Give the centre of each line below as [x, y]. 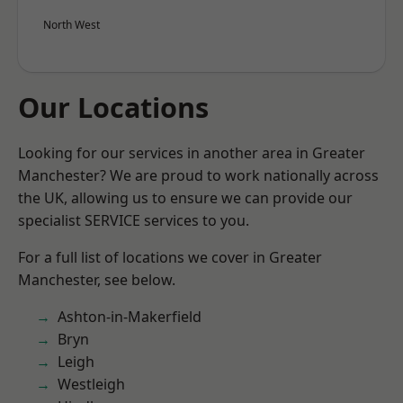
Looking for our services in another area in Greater [192, 153]
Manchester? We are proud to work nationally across [198, 175]
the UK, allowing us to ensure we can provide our [185, 198]
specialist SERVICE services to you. [134, 220]
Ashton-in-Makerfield [130, 317]
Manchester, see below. [97, 280]
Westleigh [91, 384]
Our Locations [113, 107]
